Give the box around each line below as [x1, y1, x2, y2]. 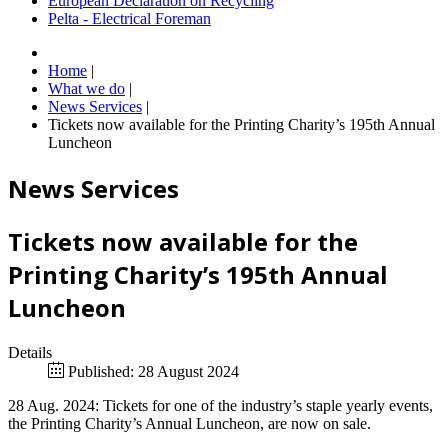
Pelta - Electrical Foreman [48, 10, 211, 28]
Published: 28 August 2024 [68, 362, 239, 380]
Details [8, 343, 52, 361]
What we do [48, 80, 125, 98]
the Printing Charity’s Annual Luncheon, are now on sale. [8, 414, 371, 432]
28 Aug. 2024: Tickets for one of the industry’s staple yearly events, [8, 396, 433, 414]
